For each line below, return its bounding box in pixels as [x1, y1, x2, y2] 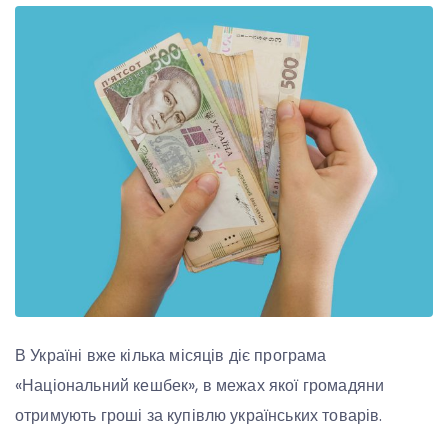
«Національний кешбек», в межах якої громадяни [15, 373, 385, 397]
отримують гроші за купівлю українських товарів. [15, 403, 383, 427]
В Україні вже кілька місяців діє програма [15, 343, 327, 367]
